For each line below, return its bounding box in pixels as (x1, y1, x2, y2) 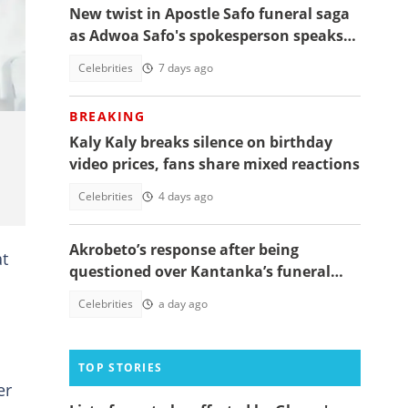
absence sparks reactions (69, 283, 252, 303)
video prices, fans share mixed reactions (69, 154, 360, 174)
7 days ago (158, 60, 213, 76)
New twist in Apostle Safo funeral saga (69, 4, 350, 24)
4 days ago (158, 189, 213, 204)
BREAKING (69, 107, 145, 125)
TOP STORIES (78, 360, 163, 375)
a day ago (158, 296, 208, 311)
